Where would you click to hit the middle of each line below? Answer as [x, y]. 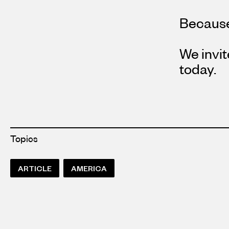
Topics [24, 139]
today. [198, 69]
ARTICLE [35, 168]
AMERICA [89, 168]
